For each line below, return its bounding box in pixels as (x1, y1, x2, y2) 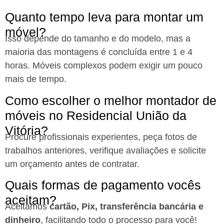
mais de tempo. (5, 73, 66, 84)
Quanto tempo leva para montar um (5, 9, 203, 24)
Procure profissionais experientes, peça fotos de (5, 131, 197, 142)
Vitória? (5, 123, 48, 137)
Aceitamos (5, 201, 49, 212)
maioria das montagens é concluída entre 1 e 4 (5, 46, 192, 57)
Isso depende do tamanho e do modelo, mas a (5, 33, 190, 43)
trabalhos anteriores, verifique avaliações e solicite (5, 145, 206, 155)
